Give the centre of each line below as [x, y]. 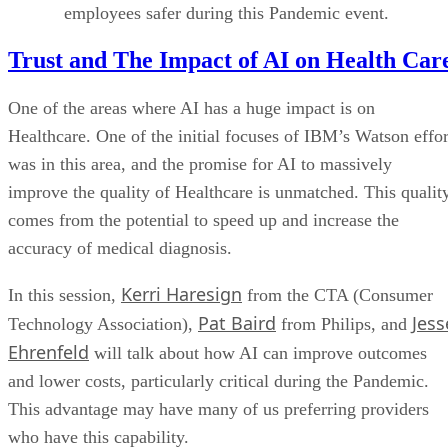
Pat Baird [237, 323]
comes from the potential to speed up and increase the [203, 220]
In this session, [64, 295]
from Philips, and [344, 324]
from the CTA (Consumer [337, 295]
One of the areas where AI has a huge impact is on [191, 108]
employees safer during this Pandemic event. [226, 12]
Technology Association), [103, 324]
